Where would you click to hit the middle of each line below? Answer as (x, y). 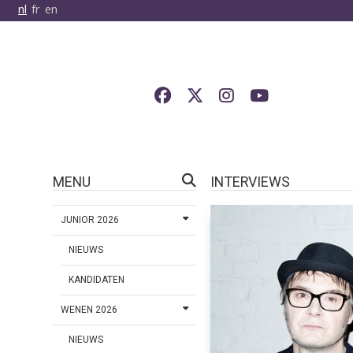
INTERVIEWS (250, 182)
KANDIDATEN (97, 280)
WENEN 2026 (89, 310)
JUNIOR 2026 (90, 220)
